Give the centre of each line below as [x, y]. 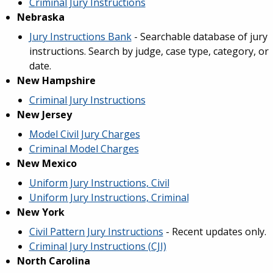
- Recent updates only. [214, 232]
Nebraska [41, 17]
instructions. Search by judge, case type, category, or [149, 51]
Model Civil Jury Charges [84, 134]
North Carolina [53, 261]
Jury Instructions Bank [80, 37]
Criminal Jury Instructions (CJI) [97, 246]
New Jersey [44, 115]
